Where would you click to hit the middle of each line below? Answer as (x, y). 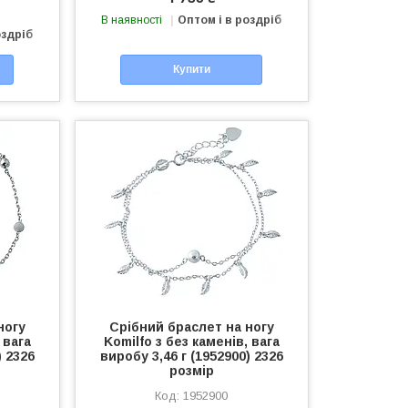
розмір (191, 370)
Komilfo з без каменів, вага (191, 341)
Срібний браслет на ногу (191, 326)
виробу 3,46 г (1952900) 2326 (191, 356)
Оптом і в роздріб (230, 20)
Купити (191, 70)
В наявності (132, 20)
